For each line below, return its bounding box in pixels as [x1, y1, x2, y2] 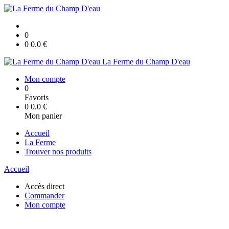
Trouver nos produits [25, 147, 91, 156]
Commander [25, 191, 64, 200]
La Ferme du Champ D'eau [102, 57, 190, 66]
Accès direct [25, 182, 64, 191]
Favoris [25, 93, 49, 102]
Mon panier [25, 111, 62, 120]
